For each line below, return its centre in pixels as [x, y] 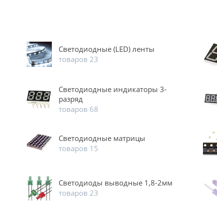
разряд [71, 99]
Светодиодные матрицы [102, 138]
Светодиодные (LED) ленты [107, 49]
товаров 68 [79, 109]
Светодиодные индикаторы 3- [113, 89]
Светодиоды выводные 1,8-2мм [116, 183]
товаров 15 [79, 148]
